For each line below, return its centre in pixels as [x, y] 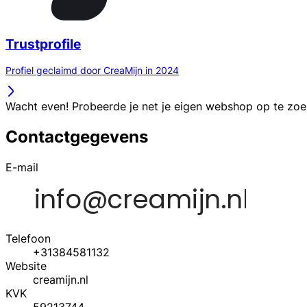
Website [26, 266]
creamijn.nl [61, 280]
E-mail [22, 168]
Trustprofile [43, 44]
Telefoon [28, 239]
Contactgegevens [77, 137]
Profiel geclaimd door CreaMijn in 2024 [92, 71]
